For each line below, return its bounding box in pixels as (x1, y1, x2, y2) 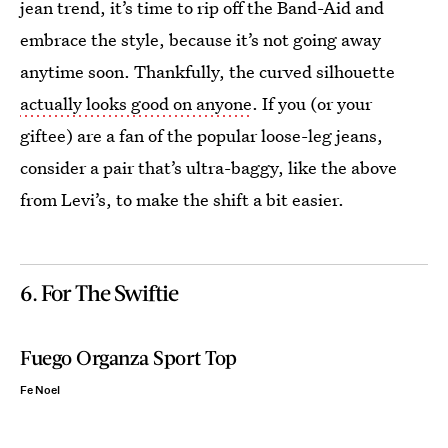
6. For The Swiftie (20, 278, 178, 306)
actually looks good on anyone (20, 91, 252, 115)
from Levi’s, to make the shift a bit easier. (20, 187, 344, 211)
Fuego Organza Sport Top (20, 344, 237, 369)
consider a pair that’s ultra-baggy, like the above (20, 155, 397, 179)
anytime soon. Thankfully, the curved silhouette (20, 59, 395, 83)
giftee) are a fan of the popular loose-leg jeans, (20, 123, 383, 147)
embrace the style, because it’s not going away (20, 27, 381, 51)
